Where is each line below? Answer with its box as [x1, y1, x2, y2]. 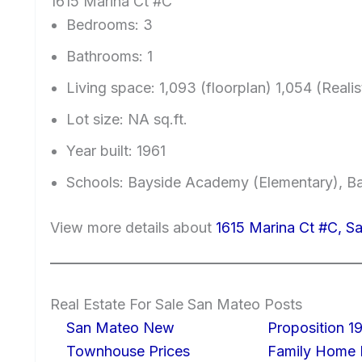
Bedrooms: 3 [66, 15, 153, 33]
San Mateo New [66, 318, 175, 336]
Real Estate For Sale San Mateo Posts [50, 295, 302, 313]
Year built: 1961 [66, 141, 166, 159]
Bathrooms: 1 [66, 47, 153, 65]
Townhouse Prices [66, 342, 190, 360]
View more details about [50, 218, 216, 236]
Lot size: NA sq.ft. [66, 110, 187, 128]
